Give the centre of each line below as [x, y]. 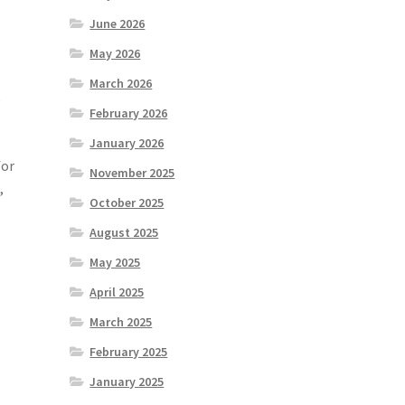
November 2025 [132, 173]
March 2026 [121, 84]
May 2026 [115, 54]
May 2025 [115, 263]
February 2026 [129, 113]
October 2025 [127, 203]
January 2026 [127, 143]
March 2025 [121, 322]
